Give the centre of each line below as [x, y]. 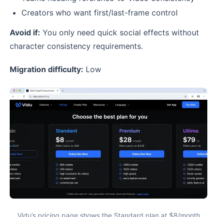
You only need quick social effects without [120, 33]
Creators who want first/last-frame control [100, 13]
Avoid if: [25, 33]
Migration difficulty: [46, 69]
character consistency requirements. [76, 46]
